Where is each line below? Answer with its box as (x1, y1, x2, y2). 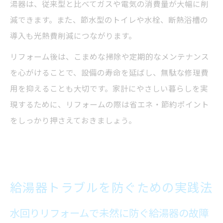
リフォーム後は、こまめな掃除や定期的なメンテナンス (10, 51, 209, 63)
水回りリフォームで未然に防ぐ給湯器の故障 (10, 206, 209, 221)
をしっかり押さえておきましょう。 (10, 114, 136, 126)
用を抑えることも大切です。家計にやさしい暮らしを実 (10, 83, 208, 95)
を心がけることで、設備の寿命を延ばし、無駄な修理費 (10, 67, 209, 79)
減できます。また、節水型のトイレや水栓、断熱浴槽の (10, 14, 208, 26)
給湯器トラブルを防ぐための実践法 (10, 179, 213, 197)
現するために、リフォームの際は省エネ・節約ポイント (10, 99, 209, 111)
